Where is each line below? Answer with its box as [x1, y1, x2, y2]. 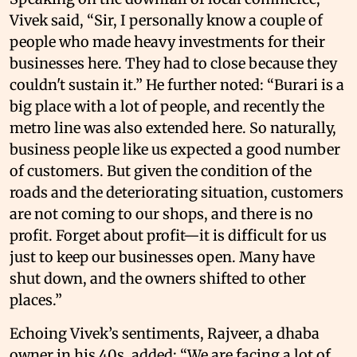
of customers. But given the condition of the [10, 161, 312, 180]
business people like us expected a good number [10, 139, 340, 159]
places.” [10, 290, 62, 309]
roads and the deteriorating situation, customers [10, 182, 343, 202]
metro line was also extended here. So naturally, [10, 118, 336, 137]
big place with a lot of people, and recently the [10, 96, 324, 116]
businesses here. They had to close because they [10, 53, 337, 73]
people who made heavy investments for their [10, 32, 325, 51]
